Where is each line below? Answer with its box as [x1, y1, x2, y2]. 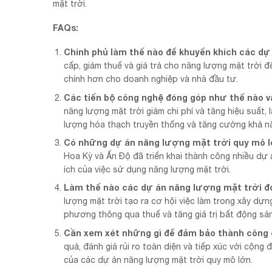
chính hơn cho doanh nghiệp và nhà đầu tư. [64, 74, 239, 84]
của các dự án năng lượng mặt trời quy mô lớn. [64, 254, 253, 265]
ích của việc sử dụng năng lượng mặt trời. [64, 165, 231, 175]
